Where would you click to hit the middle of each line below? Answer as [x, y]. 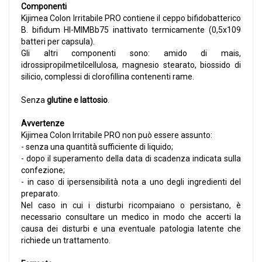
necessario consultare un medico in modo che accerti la [131, 217]
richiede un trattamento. [66, 241]
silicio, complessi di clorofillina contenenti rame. [108, 77]
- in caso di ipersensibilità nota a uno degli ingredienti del [131, 182]
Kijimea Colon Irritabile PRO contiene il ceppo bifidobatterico [131, 18]
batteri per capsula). [58, 42]
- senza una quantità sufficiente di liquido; [97, 147]
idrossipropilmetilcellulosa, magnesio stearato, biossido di [131, 65]
